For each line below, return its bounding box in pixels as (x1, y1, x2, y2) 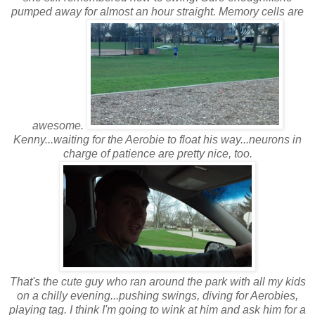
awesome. (32, 119, 86, 131)
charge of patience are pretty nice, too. (63, 147, 252, 160)
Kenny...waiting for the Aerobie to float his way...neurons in (13, 133, 302, 146)
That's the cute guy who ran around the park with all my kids (9, 275, 306, 288)
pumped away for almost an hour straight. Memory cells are (11, 5, 304, 18)
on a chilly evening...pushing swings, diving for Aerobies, (17, 289, 298, 302)
